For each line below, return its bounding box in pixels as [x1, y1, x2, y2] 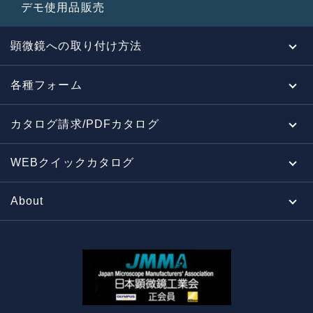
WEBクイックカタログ [10, 156, 135, 169]
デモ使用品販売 [21, 1, 105, 14]
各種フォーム [10, 79, 82, 92]
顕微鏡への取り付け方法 [10, 40, 143, 52]
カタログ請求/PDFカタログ [10, 118, 159, 131]
